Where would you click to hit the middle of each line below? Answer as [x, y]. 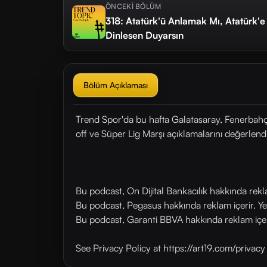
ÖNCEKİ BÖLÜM [133, 6]
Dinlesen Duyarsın [145, 35]
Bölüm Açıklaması [116, 85]
